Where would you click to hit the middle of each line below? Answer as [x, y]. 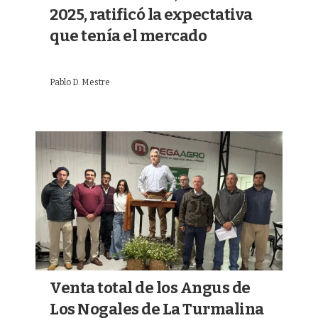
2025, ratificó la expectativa [151, 15]
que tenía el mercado [128, 36]
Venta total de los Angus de [150, 287]
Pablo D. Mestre [80, 83]
